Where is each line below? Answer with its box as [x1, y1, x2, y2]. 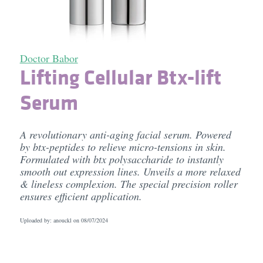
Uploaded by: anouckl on [19, 216, 81, 224]
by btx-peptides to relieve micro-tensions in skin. [19, 140, 226, 154]
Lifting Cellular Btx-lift [19, 62, 221, 92]
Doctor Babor [19, 51, 78, 65]
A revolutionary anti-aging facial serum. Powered [19, 127, 231, 141]
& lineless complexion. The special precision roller [19, 177, 238, 191]
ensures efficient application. [19, 189, 142, 203]
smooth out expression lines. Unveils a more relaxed [19, 164, 241, 178]
